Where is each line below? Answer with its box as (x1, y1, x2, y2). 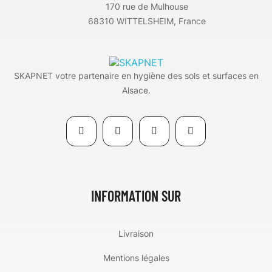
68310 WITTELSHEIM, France (88, 16, 206, 26)
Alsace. (121, 84, 151, 95)
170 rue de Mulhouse (106, 1, 188, 12)
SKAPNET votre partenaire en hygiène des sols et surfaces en (13, 70, 259, 81)
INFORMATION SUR (91, 186, 181, 205)
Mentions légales (103, 252, 169, 263)
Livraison (118, 228, 154, 239)
